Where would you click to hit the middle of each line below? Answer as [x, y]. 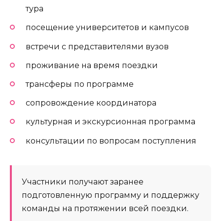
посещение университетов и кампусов [107, 28]
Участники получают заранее [83, 182]
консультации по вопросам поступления [111, 141]
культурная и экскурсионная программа [110, 122]
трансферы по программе [80, 84]
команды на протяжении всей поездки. [105, 208]
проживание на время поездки [92, 65]
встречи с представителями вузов [97, 46]
